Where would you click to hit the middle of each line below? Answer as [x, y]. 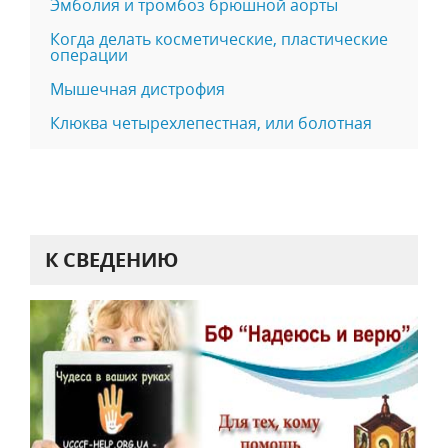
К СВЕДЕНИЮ [111, 259]
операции [89, 55]
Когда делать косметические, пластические [219, 39]
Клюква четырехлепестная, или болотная [211, 123]
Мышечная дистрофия [137, 89]
